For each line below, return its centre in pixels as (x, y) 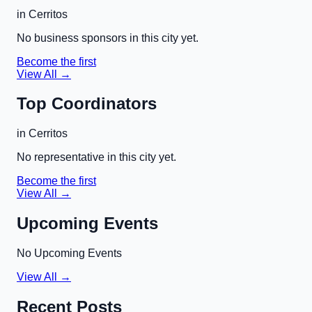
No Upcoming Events (69, 253)
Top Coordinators (87, 104)
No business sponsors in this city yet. (108, 38)
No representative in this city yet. (96, 157)
